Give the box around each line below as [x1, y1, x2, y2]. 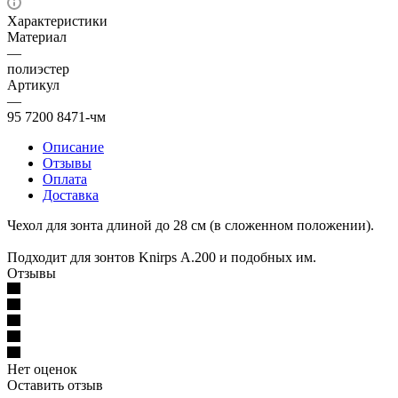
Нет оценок [7, 361, 77, 377]
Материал [7, 28, 67, 44]
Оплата [43, 171, 87, 187]
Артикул [7, 76, 60, 92]
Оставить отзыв [7, 377, 103, 393]
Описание [43, 139, 104, 155]
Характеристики [7, 12, 107, 28]
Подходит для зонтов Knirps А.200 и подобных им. [7, 249, 316, 265]
